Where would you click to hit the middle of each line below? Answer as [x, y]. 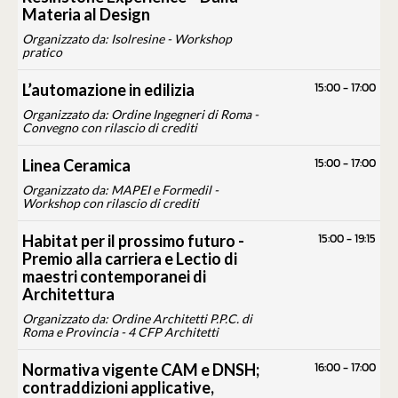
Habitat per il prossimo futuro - [133, 241]
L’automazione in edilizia [108, 90]
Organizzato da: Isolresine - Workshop [127, 39]
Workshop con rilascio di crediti [111, 203]
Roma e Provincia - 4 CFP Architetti [120, 332]
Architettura [68, 295]
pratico [42, 52]
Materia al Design [86, 15]
